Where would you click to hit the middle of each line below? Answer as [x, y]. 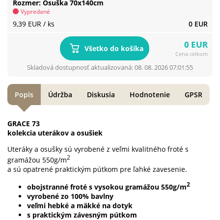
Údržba [60, 95]
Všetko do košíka [114, 48]
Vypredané [36, 11]
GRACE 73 [24, 124]
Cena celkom [192, 54]
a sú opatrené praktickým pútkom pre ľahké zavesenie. [98, 169]
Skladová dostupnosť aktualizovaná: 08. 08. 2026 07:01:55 [110, 67]
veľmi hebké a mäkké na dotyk [80, 205]
